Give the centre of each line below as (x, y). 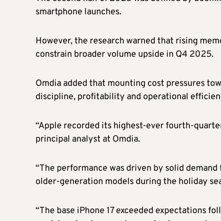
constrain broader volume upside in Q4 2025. (125, 54)
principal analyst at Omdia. (88, 139)
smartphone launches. (78, 12)
